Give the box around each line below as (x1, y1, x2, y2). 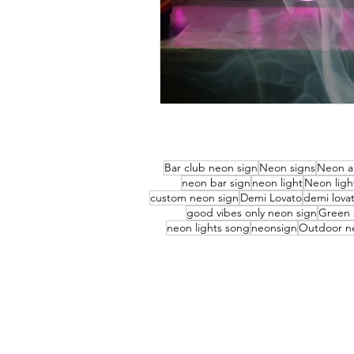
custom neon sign (150, 190, 239, 205)
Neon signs (259, 160, 315, 175)
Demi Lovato (240, 190, 302, 205)
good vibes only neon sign (186, 205, 317, 220)
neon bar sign (182, 175, 250, 190)
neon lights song (166, 220, 250, 235)
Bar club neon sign (164, 160, 258, 175)
